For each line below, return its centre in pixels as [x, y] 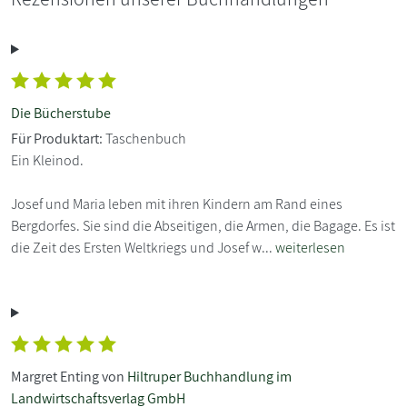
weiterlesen [310, 247]
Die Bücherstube [61, 113]
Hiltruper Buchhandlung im [209, 376]
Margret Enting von [69, 376]
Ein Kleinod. [47, 160]
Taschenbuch [144, 138]
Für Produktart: [57, 138]
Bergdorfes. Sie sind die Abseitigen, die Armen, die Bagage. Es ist [203, 225]
